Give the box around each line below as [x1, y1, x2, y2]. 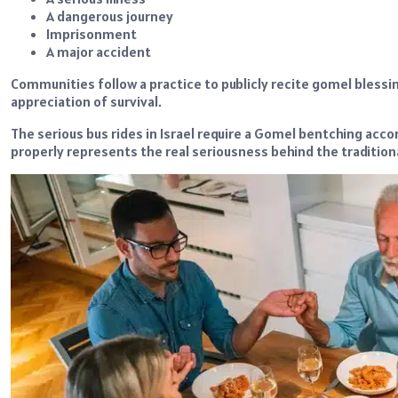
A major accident [46, 43, 151, 61]
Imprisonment [46, 25, 137, 44]
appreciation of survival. [11, 92, 162, 111]
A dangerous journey [46, 7, 173, 26]
